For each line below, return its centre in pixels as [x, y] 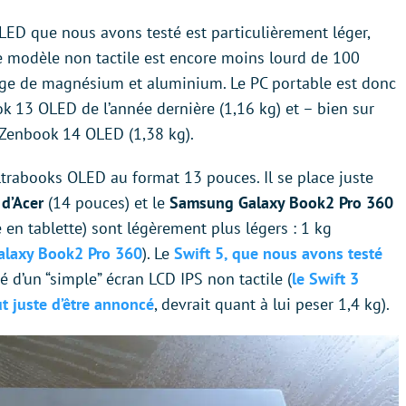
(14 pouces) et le [106, 202]
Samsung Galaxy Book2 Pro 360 [281, 202]
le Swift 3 [325, 278]
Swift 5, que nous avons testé [278, 253]
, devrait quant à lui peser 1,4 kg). [272, 304]
